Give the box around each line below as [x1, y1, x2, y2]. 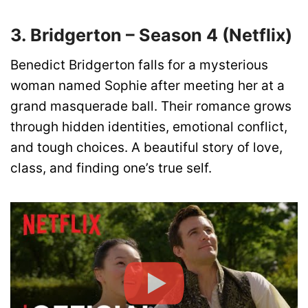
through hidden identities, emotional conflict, [10, 119, 287, 135]
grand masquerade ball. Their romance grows [10, 98, 291, 115]
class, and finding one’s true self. [10, 160, 212, 177]
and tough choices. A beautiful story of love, [10, 140, 283, 156]
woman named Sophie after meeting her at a [10, 78, 285, 94]
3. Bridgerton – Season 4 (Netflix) [10, 24, 292, 45]
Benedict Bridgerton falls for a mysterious [10, 57, 268, 74]
